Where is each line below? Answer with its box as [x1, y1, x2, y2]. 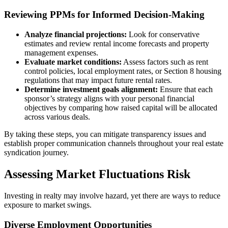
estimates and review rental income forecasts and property [24, 39, 209, 48]
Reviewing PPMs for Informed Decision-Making [4, 9, 205, 20]
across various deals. [24, 112, 90, 122]
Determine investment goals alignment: [24, 85, 158, 94]
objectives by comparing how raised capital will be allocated [24, 103, 217, 112]
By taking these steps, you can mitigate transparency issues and [4, 130, 206, 139]
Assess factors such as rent [122, 58, 208, 67]
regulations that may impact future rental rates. [24, 76, 172, 85]
